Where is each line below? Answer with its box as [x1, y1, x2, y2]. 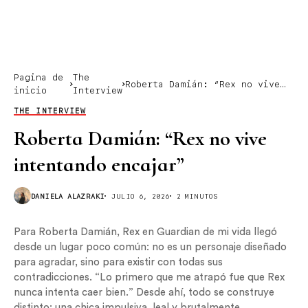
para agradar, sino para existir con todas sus [14, 257, 223, 267]
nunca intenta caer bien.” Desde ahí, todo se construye [14, 287, 274, 298]
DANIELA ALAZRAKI [31, 191, 105, 200]
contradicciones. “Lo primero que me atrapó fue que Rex [14, 272, 285, 283]
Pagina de [14, 72, 63, 82]
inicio [14, 85, 47, 96]
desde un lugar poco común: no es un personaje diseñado [14, 242, 287, 252]
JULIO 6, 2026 [111, 191, 170, 200]
